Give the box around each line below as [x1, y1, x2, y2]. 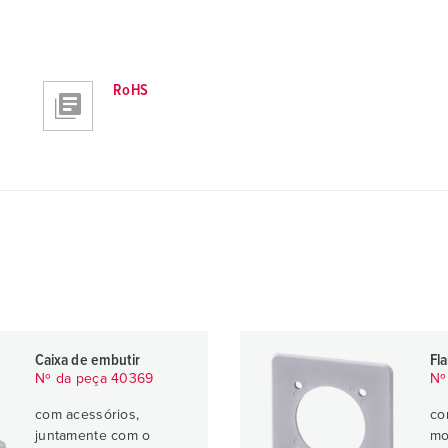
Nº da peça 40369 [35, 372, 154, 386]
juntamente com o [35, 429, 151, 443]
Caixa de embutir [35, 352, 141, 368]
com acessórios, [35, 408, 140, 422]
